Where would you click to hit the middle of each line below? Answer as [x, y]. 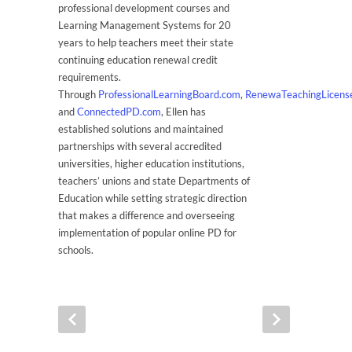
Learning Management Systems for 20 [145, 25]
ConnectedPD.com [119, 112]
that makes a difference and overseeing [147, 215]
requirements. [90, 77]
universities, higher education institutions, [151, 163]
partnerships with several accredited [140, 146]
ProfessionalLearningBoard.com [169, 94]
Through [78, 94]
